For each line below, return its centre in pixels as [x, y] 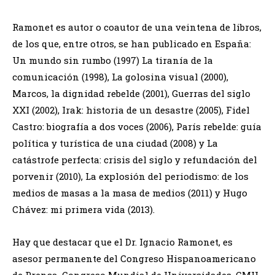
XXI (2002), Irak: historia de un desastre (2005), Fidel [131, 110]
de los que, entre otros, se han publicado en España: [132, 44]
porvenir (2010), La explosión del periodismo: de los [130, 176]
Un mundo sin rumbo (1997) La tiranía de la [113, 60]
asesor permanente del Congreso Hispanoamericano [134, 259]
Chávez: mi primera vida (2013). [83, 210]
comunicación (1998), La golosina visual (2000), [120, 77]
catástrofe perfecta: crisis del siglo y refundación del [135, 160]
